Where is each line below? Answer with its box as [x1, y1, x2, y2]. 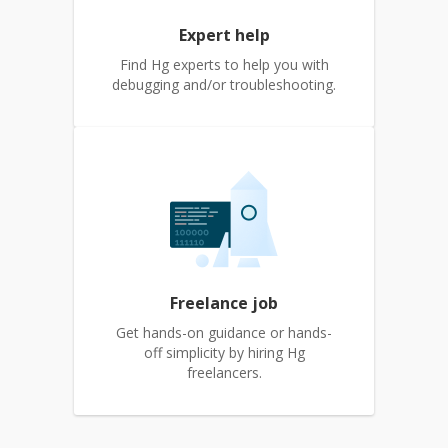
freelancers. [186, 363, 262, 382]
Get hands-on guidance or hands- [116, 323, 332, 342]
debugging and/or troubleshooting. [112, 75, 336, 94]
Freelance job [170, 292, 278, 314]
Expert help [178, 24, 270, 46]
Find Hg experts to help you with [119, 55, 329, 74]
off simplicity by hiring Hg [143, 343, 305, 362]
